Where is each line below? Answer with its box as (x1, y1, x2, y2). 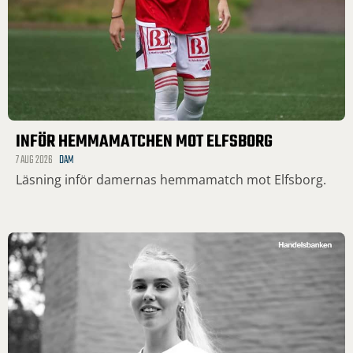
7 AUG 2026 (16, 151, 53, 170)
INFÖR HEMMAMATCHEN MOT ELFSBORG (16, 128, 273, 156)
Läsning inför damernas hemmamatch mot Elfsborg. (16, 171, 326, 189)
